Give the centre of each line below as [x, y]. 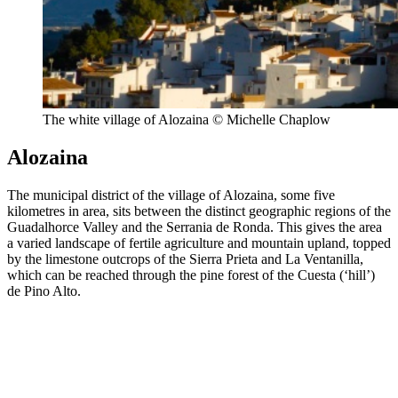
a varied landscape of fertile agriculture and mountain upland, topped [199, 243]
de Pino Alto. [44, 291]
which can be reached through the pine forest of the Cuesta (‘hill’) [191, 275]
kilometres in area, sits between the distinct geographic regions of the [199, 211]
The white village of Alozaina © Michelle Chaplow [187, 120]
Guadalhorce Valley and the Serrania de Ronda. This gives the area [195, 227]
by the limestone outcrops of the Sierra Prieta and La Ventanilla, [185, 259]
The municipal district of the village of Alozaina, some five [171, 195]
